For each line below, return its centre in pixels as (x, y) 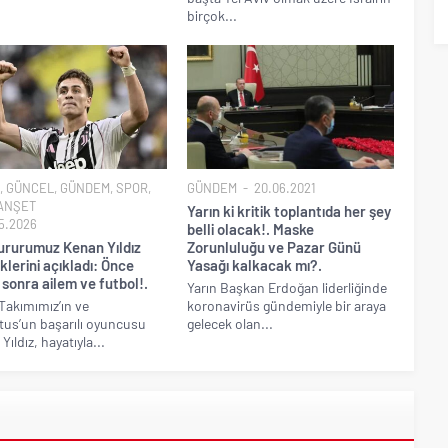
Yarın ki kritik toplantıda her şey (289, 210)
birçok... (212, 15)
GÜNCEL (29, 187)
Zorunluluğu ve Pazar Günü (274, 246)
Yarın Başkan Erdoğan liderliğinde (287, 287)
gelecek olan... (230, 323)
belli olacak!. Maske (251, 228)
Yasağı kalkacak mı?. (255, 264)
